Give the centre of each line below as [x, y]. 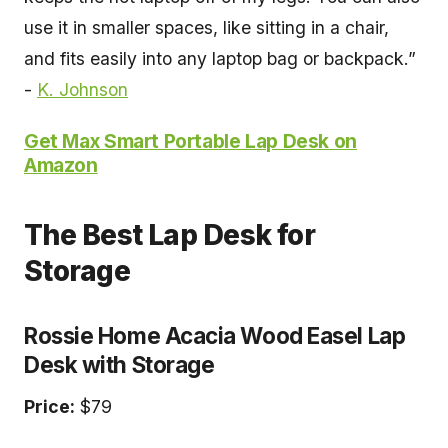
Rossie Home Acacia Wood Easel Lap [215, 335]
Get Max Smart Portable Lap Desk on [190, 140]
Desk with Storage [119, 364]
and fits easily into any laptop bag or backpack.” [220, 58]
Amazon [61, 164]
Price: [49, 406]
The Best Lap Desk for [170, 234]
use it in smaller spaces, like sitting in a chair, [206, 27]
